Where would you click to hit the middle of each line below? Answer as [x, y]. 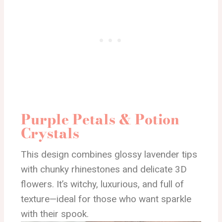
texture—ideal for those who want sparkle [106, 199]
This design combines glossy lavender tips [109, 155]
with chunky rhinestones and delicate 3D [104, 169]
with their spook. [55, 214]
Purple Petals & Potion [100, 119]
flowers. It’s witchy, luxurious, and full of [102, 184]
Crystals [50, 133]
